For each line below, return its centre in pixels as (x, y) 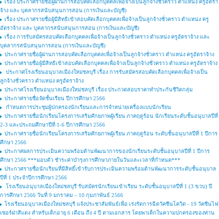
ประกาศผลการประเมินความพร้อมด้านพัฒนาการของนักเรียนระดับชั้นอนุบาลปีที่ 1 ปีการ (107, 151)
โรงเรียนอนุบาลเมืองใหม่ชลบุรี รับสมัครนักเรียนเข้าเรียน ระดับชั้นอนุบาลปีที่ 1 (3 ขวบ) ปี (108, 186)
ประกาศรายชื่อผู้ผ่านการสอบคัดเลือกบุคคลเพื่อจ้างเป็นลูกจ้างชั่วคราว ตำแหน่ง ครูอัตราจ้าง (109, 54)
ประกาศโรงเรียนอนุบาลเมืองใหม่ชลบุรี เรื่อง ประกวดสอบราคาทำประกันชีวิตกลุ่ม (99, 89)
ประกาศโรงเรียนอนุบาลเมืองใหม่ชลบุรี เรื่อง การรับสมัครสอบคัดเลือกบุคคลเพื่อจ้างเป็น (106, 72)
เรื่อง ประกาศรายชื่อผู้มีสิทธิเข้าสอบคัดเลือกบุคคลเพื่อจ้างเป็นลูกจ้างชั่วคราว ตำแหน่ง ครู (107, 19)
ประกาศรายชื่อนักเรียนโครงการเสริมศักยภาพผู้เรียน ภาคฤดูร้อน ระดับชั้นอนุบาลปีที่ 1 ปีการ (111, 133)
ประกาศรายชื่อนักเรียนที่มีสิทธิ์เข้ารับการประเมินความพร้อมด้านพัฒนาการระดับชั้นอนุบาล (110, 169)
